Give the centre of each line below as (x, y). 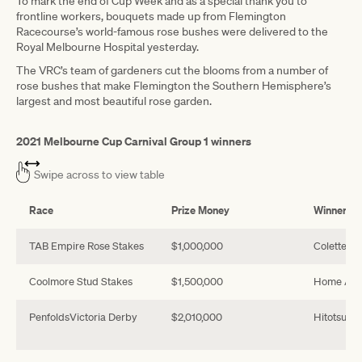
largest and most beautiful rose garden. (114, 101)
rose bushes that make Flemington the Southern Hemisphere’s (174, 85)
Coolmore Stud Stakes (81, 281)
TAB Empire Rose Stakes (86, 246)
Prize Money (200, 210)
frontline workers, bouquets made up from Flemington (151, 16)
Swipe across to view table (99, 174)
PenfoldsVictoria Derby (83, 317)
